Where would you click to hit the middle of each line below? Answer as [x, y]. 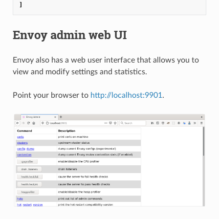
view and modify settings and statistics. [80, 72]
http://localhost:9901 [126, 95]
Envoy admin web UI [69, 34]
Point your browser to [51, 95]
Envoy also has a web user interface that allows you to [106, 60]
